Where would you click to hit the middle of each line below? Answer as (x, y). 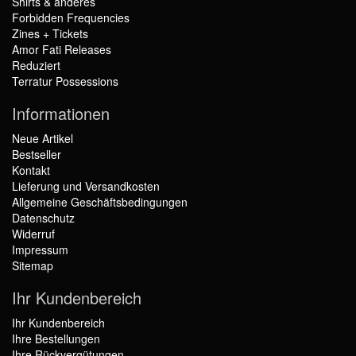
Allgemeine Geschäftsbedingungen (100, 202)
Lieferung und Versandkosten (86, 186)
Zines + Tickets (50, 34)
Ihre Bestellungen (56, 339)
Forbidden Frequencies (71, 18)
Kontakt (31, 170)
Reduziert (36, 66)
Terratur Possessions (65, 81)
